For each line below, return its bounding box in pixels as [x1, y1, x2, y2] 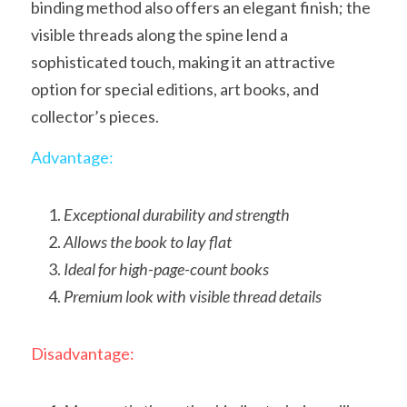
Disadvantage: [31, 342, 134, 363]
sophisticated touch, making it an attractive [31, 51, 335, 72]
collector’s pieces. [31, 105, 159, 126]
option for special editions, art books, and [31, 78, 319, 99]
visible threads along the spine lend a [31, 24, 288, 45]
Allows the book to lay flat [64, 231, 232, 252]
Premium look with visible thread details [64, 285, 322, 306]
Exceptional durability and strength [64, 203, 290, 224]
